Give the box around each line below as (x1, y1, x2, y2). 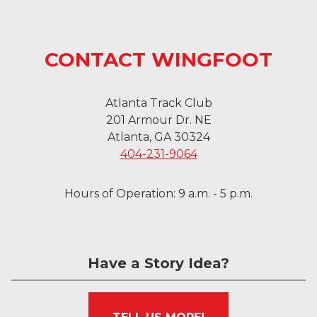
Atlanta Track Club (105, 96, 212, 110)
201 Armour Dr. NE (105, 113, 212, 127)
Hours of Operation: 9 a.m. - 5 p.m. (64, 187, 253, 200)
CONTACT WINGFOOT (45, 47, 272, 71)
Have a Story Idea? (88, 255, 229, 272)
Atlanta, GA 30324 (107, 130, 210, 144)
